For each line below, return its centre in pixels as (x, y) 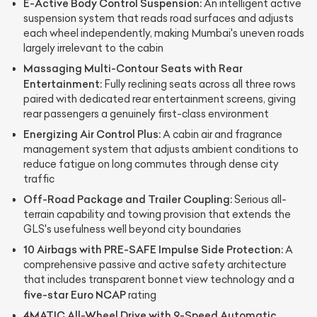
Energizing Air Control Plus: (92, 134)
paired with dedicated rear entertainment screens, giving (160, 99)
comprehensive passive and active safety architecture (155, 265)
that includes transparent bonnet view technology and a (159, 280)
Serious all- (259, 200)
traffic (39, 179)
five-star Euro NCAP (75, 295)
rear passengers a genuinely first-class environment (146, 114)
